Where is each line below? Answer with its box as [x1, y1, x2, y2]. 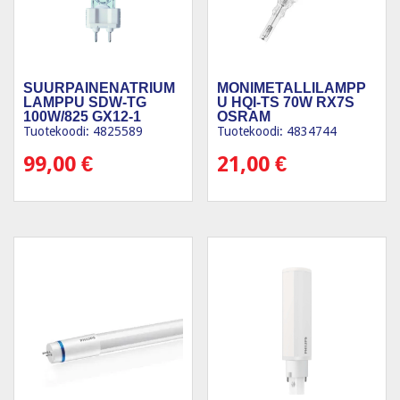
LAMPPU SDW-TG [23, 95, 146, 111]
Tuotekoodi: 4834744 [217, 124, 337, 139]
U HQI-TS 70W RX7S [217, 95, 355, 111]
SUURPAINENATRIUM [23, 80, 175, 96]
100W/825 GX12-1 [23, 109, 141, 125]
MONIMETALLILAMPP [217, 80, 367, 96]
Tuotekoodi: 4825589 [23, 124, 143, 139]
